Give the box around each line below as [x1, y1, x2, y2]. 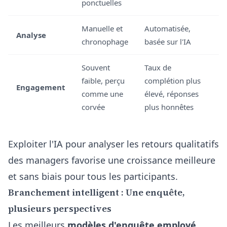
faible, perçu [82, 75, 125, 86]
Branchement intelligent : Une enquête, [8, 186, 185, 199]
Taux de [144, 62, 171, 72]
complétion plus [144, 75, 201, 86]
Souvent [82, 62, 110, 72]
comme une [82, 89, 123, 99]
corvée [82, 102, 105, 112]
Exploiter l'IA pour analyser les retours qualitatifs [8, 138, 219, 150]
